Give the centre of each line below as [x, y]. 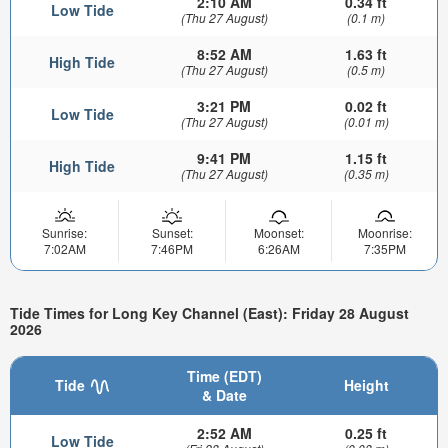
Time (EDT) [224, 375]
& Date [224, 394]
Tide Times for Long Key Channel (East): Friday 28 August [209, 313]
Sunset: [172, 232]
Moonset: [278, 232]
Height [366, 384]
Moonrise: [384, 232]
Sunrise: [64, 232]
